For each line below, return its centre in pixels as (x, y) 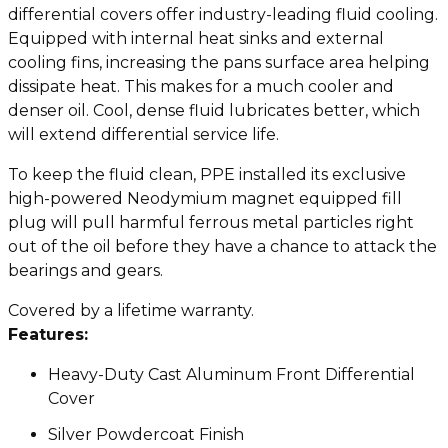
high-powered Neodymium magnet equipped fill (205, 198)
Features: (48, 334)
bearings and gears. (85, 270)
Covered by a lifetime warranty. (131, 310)
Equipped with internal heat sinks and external (196, 38)
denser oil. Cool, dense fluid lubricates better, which (214, 110)
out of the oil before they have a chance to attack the (222, 246)
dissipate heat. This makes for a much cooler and (201, 86)
